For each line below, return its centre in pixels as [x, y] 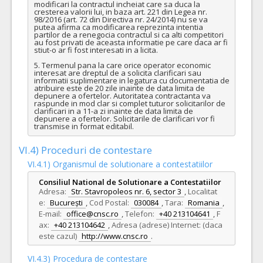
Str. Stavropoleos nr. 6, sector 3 [126, 192]
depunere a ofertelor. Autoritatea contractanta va [122, 95]
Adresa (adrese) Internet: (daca [167, 225]
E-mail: [50, 214]
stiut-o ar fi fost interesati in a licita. [96, 50]
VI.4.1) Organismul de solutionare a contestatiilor [120, 164]
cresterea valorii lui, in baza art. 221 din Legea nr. [120, 11]
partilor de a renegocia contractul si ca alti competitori [129, 34]
